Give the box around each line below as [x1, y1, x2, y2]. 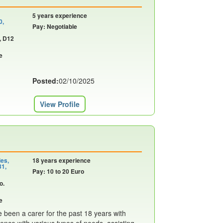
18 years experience [32, 156, 91, 165]
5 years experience [32, 11, 87, 20]
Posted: [32, 76, 59, 86]
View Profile [39, 99, 80, 109]
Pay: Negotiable [32, 22, 77, 31]
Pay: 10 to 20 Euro [32, 167, 84, 176]
